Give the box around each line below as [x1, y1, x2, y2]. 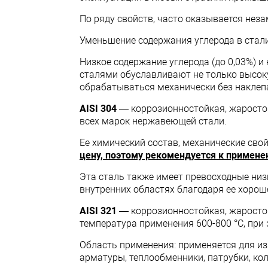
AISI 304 [80, 103, 117, 114]
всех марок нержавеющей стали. [80, 115, 227, 127]
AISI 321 [80, 205, 117, 217]
